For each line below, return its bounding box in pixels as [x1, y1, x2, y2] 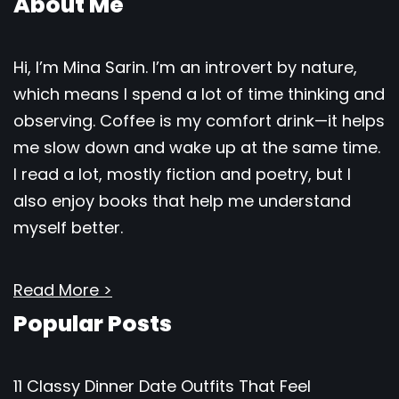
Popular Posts [13, 308, 172, 339]
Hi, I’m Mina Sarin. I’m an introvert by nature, [13, 56, 357, 78]
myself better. [13, 216, 123, 239]
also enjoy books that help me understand [13, 190, 351, 212]
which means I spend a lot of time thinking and [13, 83, 385, 105]
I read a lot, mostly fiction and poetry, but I [13, 163, 351, 185]
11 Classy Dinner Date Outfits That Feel [13, 375, 311, 397]
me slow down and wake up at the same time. [13, 136, 380, 159]
